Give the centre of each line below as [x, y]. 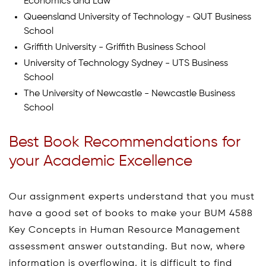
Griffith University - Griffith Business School [115, 47]
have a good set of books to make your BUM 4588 [131, 213]
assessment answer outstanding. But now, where [127, 247]
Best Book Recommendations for [125, 142]
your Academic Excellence [101, 161]
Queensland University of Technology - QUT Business [137, 17]
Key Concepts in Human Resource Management [125, 230]
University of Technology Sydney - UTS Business [126, 63]
